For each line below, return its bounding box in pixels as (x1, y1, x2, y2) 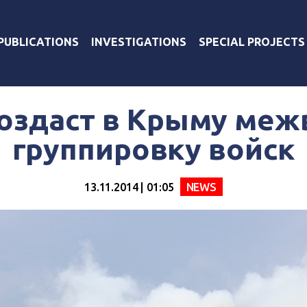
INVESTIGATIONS (91, 35, 186, 48)
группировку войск (12, 132, 295, 165)
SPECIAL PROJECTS (199, 35, 305, 48)
